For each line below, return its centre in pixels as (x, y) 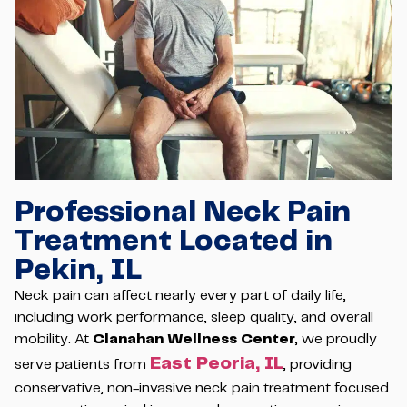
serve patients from (82, 364)
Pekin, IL (78, 270)
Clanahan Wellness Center (194, 339)
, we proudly (336, 339)
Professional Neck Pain (183, 212)
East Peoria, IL (217, 363)
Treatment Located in (174, 241)
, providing (318, 364)
